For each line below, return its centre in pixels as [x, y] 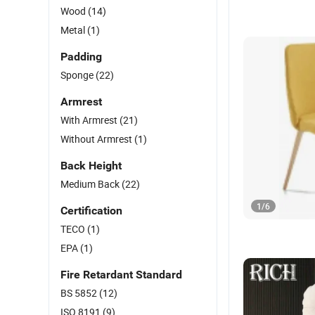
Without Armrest [97, 139]
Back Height [91, 166]
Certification [91, 211]
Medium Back [91, 184]
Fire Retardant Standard [121, 275]
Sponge [78, 75]
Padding [81, 57]
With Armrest [90, 120]
